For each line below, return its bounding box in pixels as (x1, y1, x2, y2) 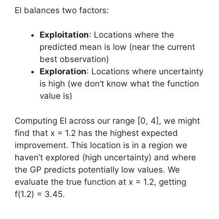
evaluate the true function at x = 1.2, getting (15, 176, 186, 187)
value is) (40, 91, 72, 101)
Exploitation (40, 30, 89, 40)
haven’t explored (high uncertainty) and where (15, 152, 196, 162)
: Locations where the (89, 30, 174, 40)
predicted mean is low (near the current (40, 42, 195, 52)
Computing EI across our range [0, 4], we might (15, 115, 200, 126)
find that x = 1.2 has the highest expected (15, 128, 178, 138)
